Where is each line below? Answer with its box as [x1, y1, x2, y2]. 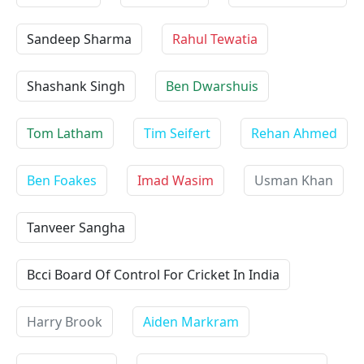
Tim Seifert [144, 124, 210, 142]
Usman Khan [254, 171, 333, 189]
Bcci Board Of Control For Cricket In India [27, 266, 279, 284]
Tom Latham [27, 124, 103, 142]
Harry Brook [27, 313, 102, 331]
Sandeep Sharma [27, 30, 132, 48]
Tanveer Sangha [27, 219, 125, 236]
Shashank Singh [27, 77, 125, 95]
